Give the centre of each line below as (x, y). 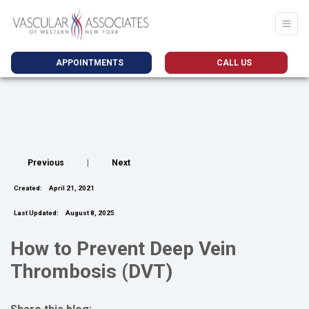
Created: (28, 188)
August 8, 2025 (89, 213)
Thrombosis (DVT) (91, 271)
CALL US (233, 62)
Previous (46, 163)
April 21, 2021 (71, 188)
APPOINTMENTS (88, 62)
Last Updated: (36, 213)
